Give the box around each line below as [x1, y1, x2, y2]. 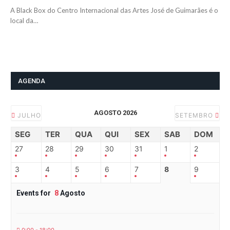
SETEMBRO [175, 111, 215, 120]
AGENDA [18, 77, 46, 85]
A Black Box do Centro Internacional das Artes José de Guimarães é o [10, 6, 218, 15]
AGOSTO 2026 [93, 109, 137, 117]
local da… [10, 16, 38, 25]
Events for [16, 189, 52, 198]
